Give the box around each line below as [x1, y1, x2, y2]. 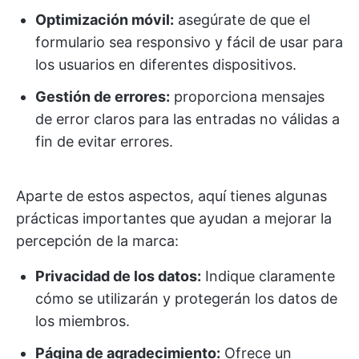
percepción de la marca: [16, 232, 179, 249]
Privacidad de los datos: [35, 268, 201, 284]
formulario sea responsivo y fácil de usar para [35, 34, 343, 50]
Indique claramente [201, 268, 335, 284]
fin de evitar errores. [35, 133, 173, 150]
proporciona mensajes [170, 88, 325, 105]
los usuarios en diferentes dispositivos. [35, 56, 296, 73]
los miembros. [35, 313, 130, 329]
